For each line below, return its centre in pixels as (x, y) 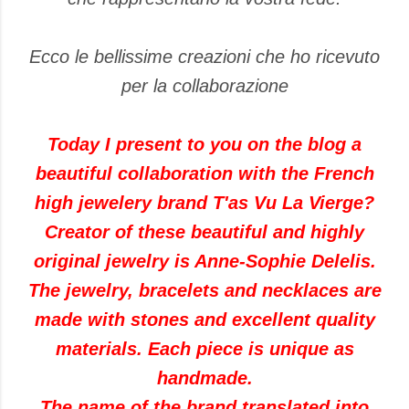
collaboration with (196, 173)
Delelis (341, 261)
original (67, 261)
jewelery (115, 203)
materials (96, 349)
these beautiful (203, 232)
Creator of (89, 232)
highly (337, 232)
